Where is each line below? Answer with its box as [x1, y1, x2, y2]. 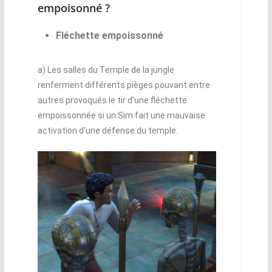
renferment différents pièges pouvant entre [37, 80, 210, 90]
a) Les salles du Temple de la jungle [37, 65, 174, 75]
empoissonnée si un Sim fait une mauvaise [37, 110, 205, 121]
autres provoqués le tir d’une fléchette [37, 95, 187, 106]
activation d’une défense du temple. [37, 126, 178, 136]
